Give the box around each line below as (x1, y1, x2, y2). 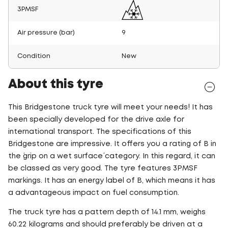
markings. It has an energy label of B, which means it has (8, 177, 215, 184)
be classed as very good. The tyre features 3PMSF (8, 165, 197, 172)
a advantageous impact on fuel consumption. (8, 189, 179, 196)
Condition (17, 53, 50, 59)
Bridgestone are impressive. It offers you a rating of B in (8, 140, 216, 147)
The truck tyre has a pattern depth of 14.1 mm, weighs (8, 209, 206, 215)
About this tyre (8, 79, 103, 90)
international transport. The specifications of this (8, 128, 191, 135)
